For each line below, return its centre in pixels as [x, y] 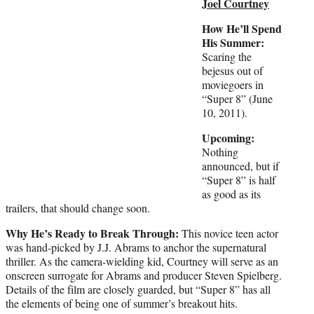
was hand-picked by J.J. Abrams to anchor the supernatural [136, 247]
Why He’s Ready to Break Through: [92, 233]
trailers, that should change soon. [78, 207]
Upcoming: [228, 137]
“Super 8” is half [239, 179]
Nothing [220, 151]
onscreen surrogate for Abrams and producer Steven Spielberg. [144, 275]
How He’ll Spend [242, 28]
